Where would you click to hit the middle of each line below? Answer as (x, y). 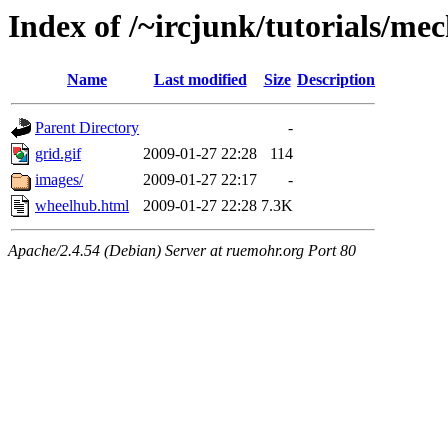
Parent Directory (87, 128)
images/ (59, 180)
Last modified (200, 80)
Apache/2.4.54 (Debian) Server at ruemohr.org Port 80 (182, 251)
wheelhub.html (82, 206)
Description (336, 80)
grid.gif (58, 154)
